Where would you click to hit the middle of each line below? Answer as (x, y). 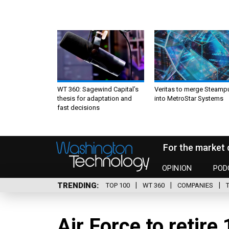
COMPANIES (195, 186)
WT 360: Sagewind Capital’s (98, 89)
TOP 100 (118, 186)
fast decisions (78, 107)
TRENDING (77, 185)
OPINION (177, 168)
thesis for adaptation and (95, 98)
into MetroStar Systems (189, 98)
